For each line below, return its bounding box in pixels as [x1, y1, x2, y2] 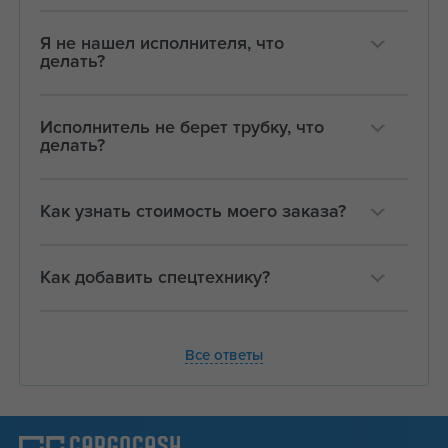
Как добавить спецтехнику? [39, 268, 270, 287]
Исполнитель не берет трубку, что [39, 118, 324, 137]
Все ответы [185, 347, 263, 363]
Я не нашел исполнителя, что [39, 34, 284, 53]
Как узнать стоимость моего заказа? [39, 202, 346, 221]
